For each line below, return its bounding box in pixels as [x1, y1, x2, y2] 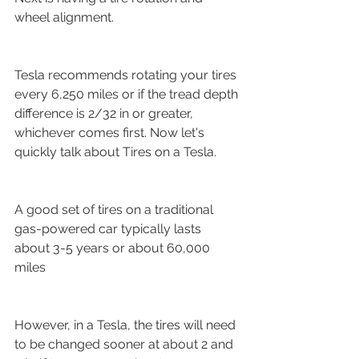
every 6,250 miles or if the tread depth [14, 86, 241, 102]
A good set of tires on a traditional [14, 201, 216, 217]
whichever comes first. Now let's [14, 124, 208, 140]
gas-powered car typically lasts [14, 220, 204, 236]
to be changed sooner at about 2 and [14, 336, 236, 352]
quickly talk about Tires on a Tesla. [14, 143, 216, 159]
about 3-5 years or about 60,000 [14, 240, 213, 256]
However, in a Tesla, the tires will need [14, 317, 239, 333]
